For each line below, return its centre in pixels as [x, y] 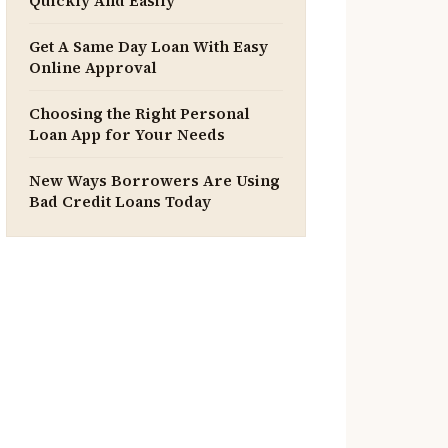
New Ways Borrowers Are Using [154, 180]
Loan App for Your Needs [127, 134]
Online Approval [93, 67]
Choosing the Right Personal [139, 113]
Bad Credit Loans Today [120, 201]
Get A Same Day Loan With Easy [148, 46]
